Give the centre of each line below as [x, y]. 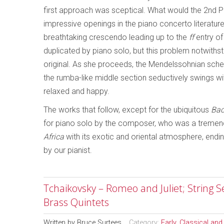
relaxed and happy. [76, 91]
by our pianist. [68, 150]
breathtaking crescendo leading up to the [116, 37]
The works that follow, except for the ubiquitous [127, 110]
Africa [54, 137]
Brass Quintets [76, 202]
